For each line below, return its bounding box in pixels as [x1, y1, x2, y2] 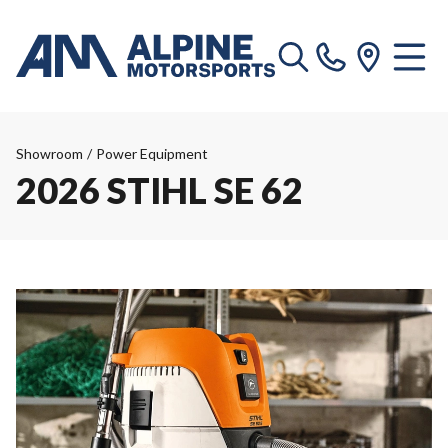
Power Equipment [96, 145, 208, 162]
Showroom [16, 145, 83, 162]
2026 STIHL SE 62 [16, 168, 303, 212]
